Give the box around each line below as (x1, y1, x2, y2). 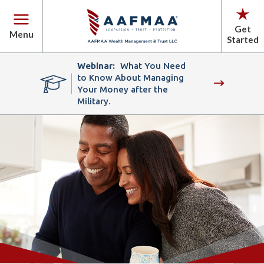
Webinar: (77, 61, 115, 71)
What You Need (120, 61, 186, 71)
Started (227, 34, 259, 45)
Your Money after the (77, 84, 168, 94)
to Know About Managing (77, 72, 184, 82)
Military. (77, 96, 111, 106)
